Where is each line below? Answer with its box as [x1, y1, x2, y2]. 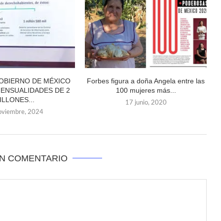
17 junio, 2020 [125, 100, 167, 107]
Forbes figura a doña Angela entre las [87, 77, 205, 85]
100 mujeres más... [115, 86, 176, 95]
